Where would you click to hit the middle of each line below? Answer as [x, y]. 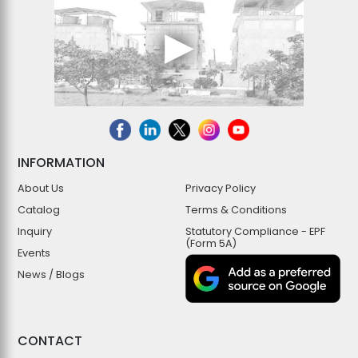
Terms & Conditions [236, 210]
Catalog [39, 210]
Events [34, 253]
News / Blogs [51, 275]
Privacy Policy [221, 189]
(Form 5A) [211, 244]
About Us [41, 189]
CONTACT [50, 341]
